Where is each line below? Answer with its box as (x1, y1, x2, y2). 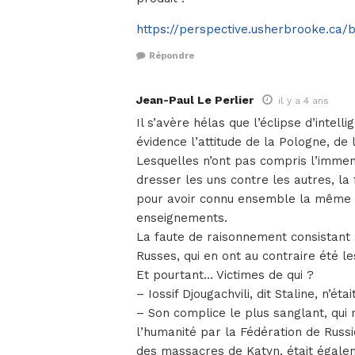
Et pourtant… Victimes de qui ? (136, 267, 314, 282)
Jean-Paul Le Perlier (136, 93, 254, 106)
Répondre (149, 50, 194, 61)
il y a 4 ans (278, 94, 329, 106)
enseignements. (136, 210, 227, 225)
